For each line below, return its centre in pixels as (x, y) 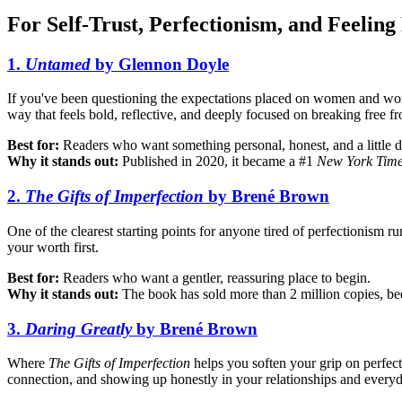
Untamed (58, 64)
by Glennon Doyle (160, 64)
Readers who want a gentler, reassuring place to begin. (215, 277)
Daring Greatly (79, 328)
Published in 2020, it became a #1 (218, 162)
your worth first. (53, 247)
